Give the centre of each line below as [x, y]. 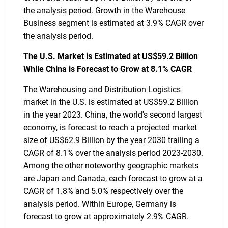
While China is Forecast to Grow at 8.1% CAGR [108, 69]
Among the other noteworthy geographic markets [111, 166]
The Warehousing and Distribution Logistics [102, 89]
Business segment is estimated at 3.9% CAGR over [113, 23]
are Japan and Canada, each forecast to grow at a [113, 178]
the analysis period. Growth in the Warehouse [104, 10]
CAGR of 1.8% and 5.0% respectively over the [103, 191]
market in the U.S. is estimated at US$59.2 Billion [111, 102]
